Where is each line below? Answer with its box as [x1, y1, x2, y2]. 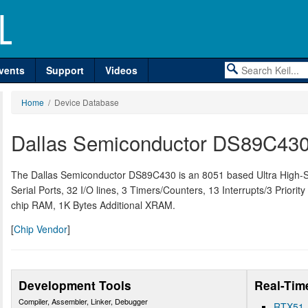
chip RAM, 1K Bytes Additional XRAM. [11, 197, 175, 212]
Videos [105, 63, 137, 77]
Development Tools [19, 276, 131, 294]
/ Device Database [44, 96, 119, 108]
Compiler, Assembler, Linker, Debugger [19, 295, 148, 307]
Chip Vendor [14, 221, 67, 236]
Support [46, 63, 84, 77]
